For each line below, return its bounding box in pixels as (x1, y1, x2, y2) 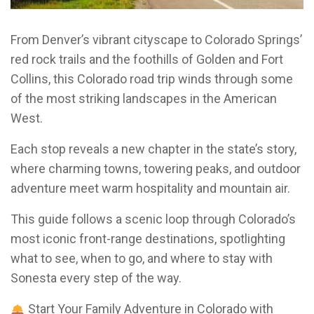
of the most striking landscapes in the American (11, 91, 277, 106)
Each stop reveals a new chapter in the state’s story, (11, 142, 296, 156)
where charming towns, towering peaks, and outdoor (11, 161, 301, 176)
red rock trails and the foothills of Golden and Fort (11, 52, 283, 67)
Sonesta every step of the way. (11, 271, 182, 285)
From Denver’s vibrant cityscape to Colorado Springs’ (11, 32, 302, 47)
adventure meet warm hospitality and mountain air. (11, 181, 290, 196)
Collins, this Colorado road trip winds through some (11, 71, 293, 86)
